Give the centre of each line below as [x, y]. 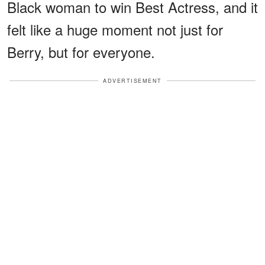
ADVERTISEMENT [132, 80]
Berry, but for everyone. [81, 51]
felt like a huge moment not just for [115, 29]
